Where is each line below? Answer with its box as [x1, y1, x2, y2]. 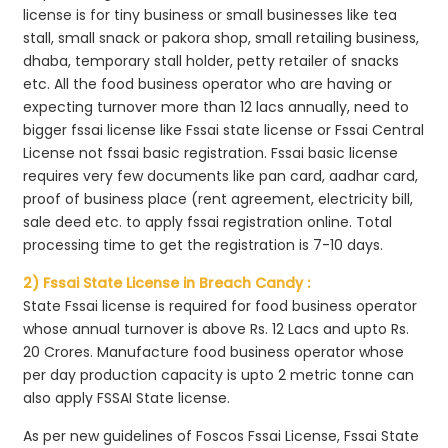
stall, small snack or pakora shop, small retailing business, [23, 27, 420, 48]
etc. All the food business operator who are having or [23, 73, 393, 94]
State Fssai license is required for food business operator [23, 295, 418, 316]
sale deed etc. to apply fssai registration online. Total [23, 211, 393, 232]
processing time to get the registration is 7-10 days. [23, 234, 384, 255]
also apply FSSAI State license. [23, 387, 231, 408]
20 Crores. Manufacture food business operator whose [23, 341, 405, 362]
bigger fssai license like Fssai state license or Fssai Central [23, 119, 425, 140]
